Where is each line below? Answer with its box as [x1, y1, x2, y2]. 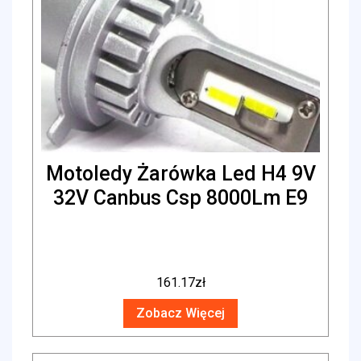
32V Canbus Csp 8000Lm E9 [53, 186, 308, 210]
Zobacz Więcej [136, 305, 225, 321]
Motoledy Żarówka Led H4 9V [45, 162, 316, 186]
